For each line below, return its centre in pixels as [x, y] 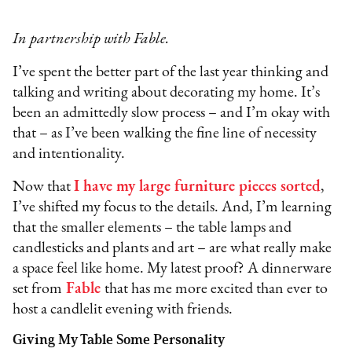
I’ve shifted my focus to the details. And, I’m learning [172, 207]
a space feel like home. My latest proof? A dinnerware [172, 268]
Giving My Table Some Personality [119, 339]
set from [38, 289]
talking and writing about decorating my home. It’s [167, 92]
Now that [44, 187]
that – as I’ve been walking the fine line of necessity [165, 133]
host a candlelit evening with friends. [123, 309]
